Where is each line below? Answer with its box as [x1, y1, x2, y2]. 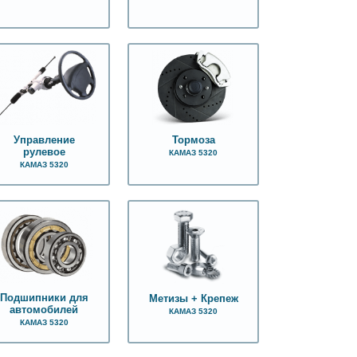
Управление [13, 135, 75, 147]
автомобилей [10, 304, 79, 316]
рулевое [22, 147, 65, 159]
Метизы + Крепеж [148, 292, 238, 304]
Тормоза [171, 135, 215, 147]
